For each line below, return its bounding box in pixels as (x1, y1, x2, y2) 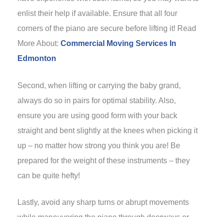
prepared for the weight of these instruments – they (17, 156, 190, 165)
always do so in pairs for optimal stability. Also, (17, 96, 176, 105)
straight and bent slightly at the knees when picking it (17, 126, 198, 135)
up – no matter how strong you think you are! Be (17, 141, 180, 150)
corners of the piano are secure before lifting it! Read (17, 24, 196, 32)
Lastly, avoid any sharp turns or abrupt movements (17, 198, 189, 207)
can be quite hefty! (17, 171, 80, 180)
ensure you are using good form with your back (17, 111, 177, 120)
